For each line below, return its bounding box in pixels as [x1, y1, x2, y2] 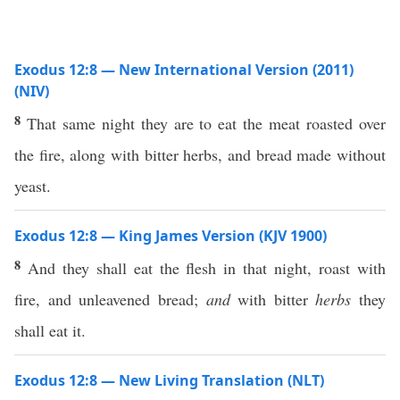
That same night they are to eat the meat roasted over [26, 112, 387, 134]
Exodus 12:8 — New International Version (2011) [14, 60, 354, 79]
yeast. [14, 175, 51, 196]
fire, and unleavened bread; [14, 288, 206, 310]
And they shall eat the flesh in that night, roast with [27, 257, 387, 279]
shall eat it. [14, 320, 86, 341]
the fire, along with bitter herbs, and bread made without [14, 144, 386, 165]
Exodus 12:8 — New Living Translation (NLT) [14, 371, 324, 390]
